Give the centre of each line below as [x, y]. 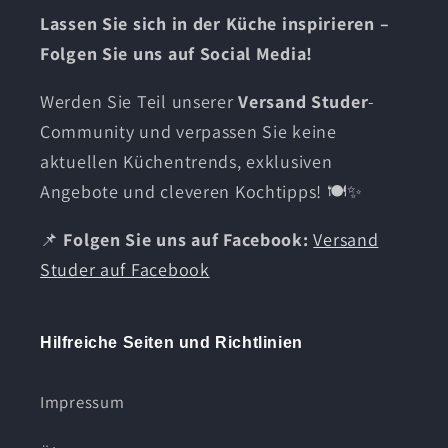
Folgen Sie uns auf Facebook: [186, 239]
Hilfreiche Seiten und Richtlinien [171, 342]
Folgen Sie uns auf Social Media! [177, 53]
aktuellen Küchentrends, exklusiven [186, 161]
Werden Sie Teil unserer [139, 101]
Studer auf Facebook [125, 269]
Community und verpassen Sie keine [188, 131]
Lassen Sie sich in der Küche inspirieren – [215, 23]
